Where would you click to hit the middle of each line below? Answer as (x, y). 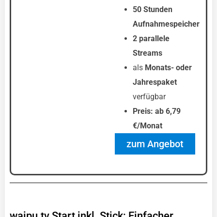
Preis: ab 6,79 (157, 111)
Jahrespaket (155, 82)
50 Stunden (153, 9)
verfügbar (149, 97)
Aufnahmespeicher (166, 24)
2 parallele (151, 39)
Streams (147, 53)
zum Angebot (155, 144)
